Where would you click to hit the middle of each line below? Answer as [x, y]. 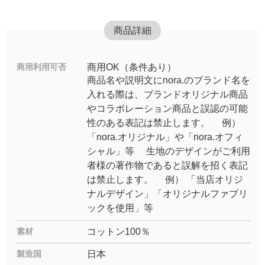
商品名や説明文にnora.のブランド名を [168, 80]
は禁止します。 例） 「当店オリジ [165, 180]
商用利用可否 [41, 67]
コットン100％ [118, 232]
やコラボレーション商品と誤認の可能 [167, 109]
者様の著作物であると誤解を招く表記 [167, 166]
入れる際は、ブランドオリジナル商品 [167, 95]
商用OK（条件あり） [131, 67]
